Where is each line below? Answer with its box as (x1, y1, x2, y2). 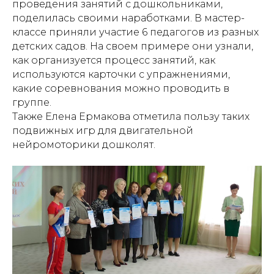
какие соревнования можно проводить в (12, 83, 229, 95)
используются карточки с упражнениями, (12, 68, 230, 81)
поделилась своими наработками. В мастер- (12, 12, 245, 24)
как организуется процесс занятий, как (12, 54, 215, 67)
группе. (12, 97, 51, 109)
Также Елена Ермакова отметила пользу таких (12, 111, 250, 123)
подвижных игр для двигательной (12, 125, 193, 137)
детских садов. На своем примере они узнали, (12, 40, 253, 53)
